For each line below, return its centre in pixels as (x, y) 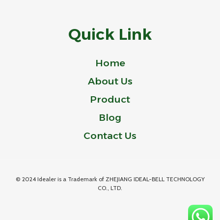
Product (110, 99)
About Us (110, 81)
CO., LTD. (110, 188)
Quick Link (110, 34)
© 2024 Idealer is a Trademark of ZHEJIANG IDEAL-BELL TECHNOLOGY (110, 179)
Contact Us (110, 136)
